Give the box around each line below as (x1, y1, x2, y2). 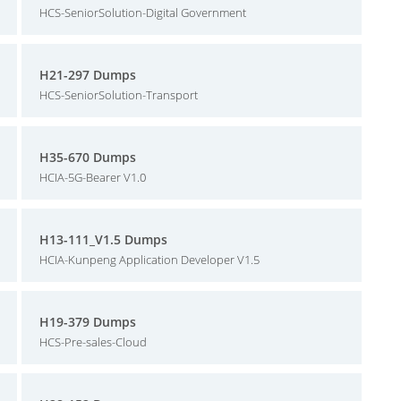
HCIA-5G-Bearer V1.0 (39, 169, 146, 185)
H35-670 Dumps (39, 149, 136, 166)
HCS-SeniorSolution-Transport (39, 87, 198, 103)
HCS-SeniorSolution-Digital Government (39, 4, 246, 21)
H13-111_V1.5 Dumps (39, 231, 167, 248)
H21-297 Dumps (39, 66, 136, 83)
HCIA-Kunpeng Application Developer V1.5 (39, 252, 260, 268)
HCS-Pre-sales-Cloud (39, 334, 147, 350)
